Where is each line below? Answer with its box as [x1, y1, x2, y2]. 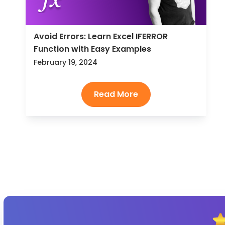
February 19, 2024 [34, 57, 98, 68]
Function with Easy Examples [34, 43, 152, 55]
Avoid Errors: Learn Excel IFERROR [34, 31, 168, 43]
